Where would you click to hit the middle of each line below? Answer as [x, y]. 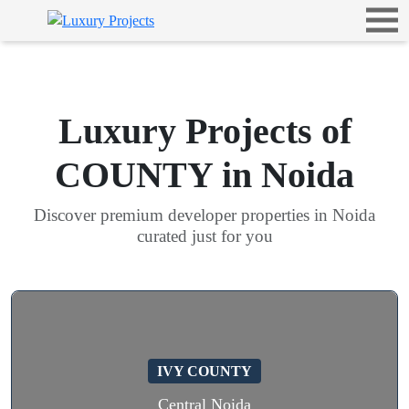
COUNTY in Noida [204, 175]
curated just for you [204, 236]
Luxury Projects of [204, 131]
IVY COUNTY [204, 371]
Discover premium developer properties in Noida [204, 215]
